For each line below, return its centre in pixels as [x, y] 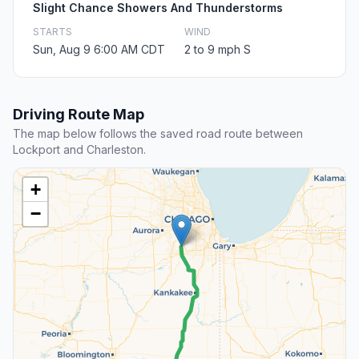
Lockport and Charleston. [79, 150]
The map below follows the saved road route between [158, 134]
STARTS [52, 32]
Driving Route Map [79, 115]
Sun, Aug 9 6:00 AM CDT [99, 50]
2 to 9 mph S [218, 50]
